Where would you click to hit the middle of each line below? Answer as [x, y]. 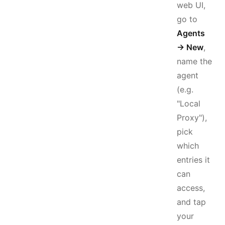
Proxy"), [192, 118]
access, [191, 188]
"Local [189, 103]
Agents [191, 33]
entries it [193, 160]
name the [194, 61]
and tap [191, 202]
